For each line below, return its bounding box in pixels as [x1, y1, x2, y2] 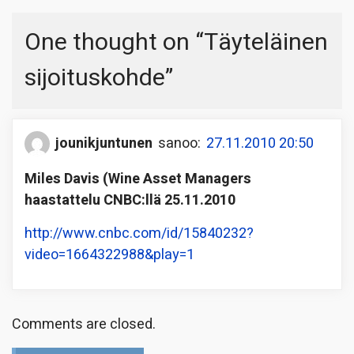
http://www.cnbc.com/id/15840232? [24, 222, 254, 244]
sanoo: [158, 133, 201, 155]
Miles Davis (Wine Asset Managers [24, 168, 251, 190]
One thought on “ [24, 24, 204, 60]
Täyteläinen [204, 24, 328, 60]
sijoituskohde [24, 60, 165, 96]
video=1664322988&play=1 [24, 243, 194, 265]
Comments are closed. [12, 313, 156, 335]
